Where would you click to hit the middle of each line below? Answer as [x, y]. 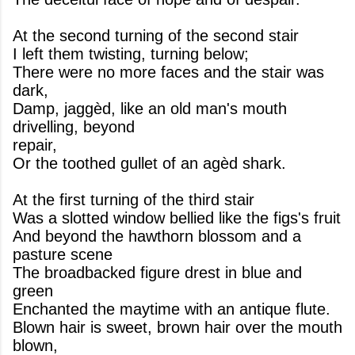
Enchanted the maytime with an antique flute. [172, 309]
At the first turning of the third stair [134, 200]
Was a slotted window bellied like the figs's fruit [177, 218]
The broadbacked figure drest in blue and [157, 273]
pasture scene [63, 254]
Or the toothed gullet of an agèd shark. [149, 163]
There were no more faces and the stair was [168, 72]
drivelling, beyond [74, 127]
